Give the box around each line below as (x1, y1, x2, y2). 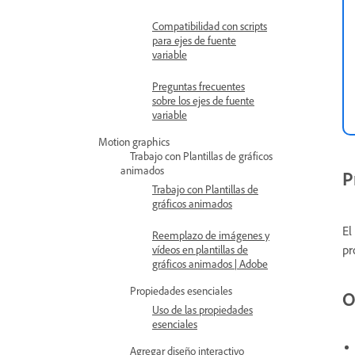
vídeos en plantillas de (152, 242, 248, 256)
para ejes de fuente (152, 33, 236, 47)
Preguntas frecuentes (152, 79, 245, 93)
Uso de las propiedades (152, 303, 253, 316)
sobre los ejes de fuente (152, 94, 254, 107)
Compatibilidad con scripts (152, 19, 267, 32)
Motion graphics (98, 135, 170, 148)
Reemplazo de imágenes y (152, 228, 269, 242)
